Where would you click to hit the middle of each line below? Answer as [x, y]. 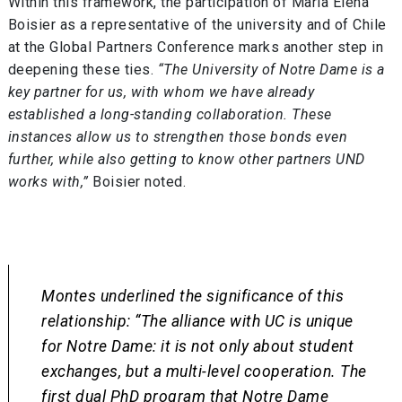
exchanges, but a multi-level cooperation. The [204, 372]
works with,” [48, 181]
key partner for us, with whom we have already [161, 92]
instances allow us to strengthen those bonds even [178, 136]
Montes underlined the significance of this [193, 297]
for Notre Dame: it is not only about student [198, 347]
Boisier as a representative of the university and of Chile [197, 24]
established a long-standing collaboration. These [170, 114]
